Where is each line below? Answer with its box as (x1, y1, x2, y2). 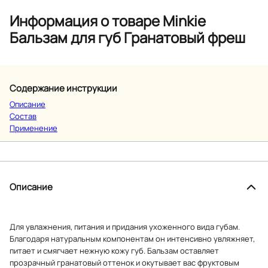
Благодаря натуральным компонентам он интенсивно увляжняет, (10, 233, 255, 244)
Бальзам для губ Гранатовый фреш (10, 27, 245, 47)
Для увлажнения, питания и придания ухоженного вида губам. (10, 221, 240, 232)
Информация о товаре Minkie (10, 10, 206, 31)
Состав (10, 110, 36, 121)
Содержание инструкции (10, 81, 117, 95)
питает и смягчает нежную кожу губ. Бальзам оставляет (10, 245, 219, 256)
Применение (10, 122, 57, 133)
